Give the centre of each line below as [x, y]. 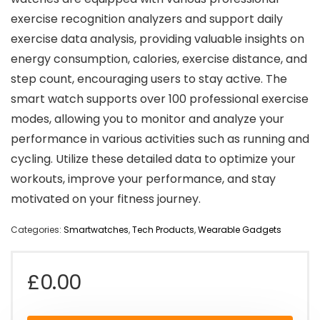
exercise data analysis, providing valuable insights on [157, 39]
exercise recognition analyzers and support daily [147, 19]
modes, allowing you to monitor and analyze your [147, 119]
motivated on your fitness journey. [106, 199]
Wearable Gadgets [240, 230]
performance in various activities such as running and [160, 139]
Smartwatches [96, 230]
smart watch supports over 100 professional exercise [160, 99]
